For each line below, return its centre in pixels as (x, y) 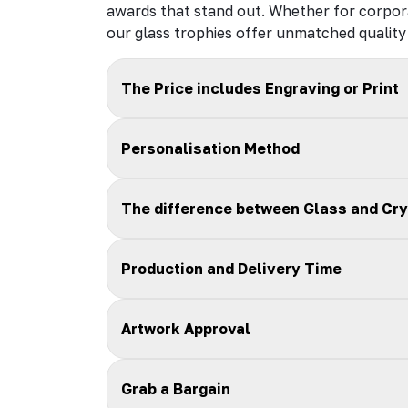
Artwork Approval (186, 328)
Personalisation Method (210, 148)
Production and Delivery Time (231, 268)
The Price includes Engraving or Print (260, 88)
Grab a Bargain (176, 388)
